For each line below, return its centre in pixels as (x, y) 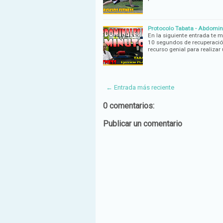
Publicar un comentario (143, 123)
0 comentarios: (129, 106)
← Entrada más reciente (140, 87)
